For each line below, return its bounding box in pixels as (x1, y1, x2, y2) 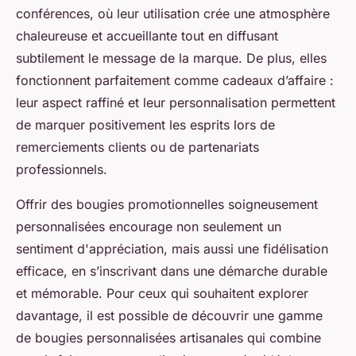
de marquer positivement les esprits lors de (16, 117, 275, 133)
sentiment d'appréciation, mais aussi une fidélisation (16, 241, 328, 257)
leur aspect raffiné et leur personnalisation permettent (16, 95, 335, 111)
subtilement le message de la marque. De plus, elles (16, 50, 327, 67)
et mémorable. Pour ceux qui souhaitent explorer (16, 285, 308, 302)
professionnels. (16, 161, 107, 178)
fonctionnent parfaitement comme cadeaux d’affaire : (16, 72, 334, 89)
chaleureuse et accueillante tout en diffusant (16, 28, 278, 44)
